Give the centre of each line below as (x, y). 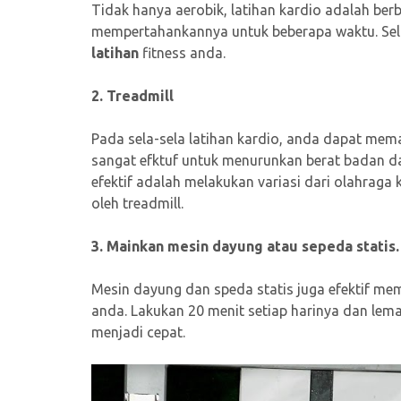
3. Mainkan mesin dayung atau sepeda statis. (245, 246)
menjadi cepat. (138, 332)
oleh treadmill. (137, 203)
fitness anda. (182, 52)
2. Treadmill (132, 95)
